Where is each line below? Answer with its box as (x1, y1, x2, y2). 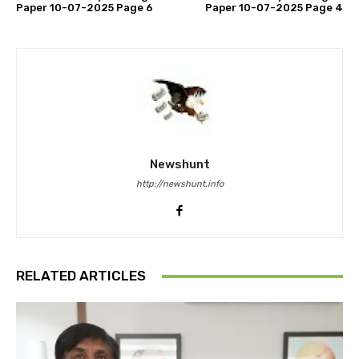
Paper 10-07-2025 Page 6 (16, 2, 153, 14)
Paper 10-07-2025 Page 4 (204, 2, 343, 14)
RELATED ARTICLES (16, 268, 146, 284)
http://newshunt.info (135, 179, 224, 190)
